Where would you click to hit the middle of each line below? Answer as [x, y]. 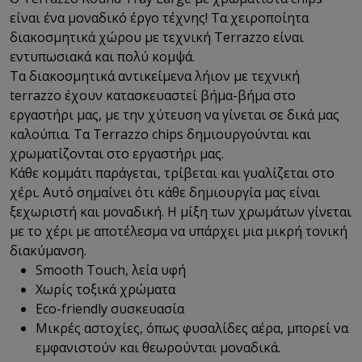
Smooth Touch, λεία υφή [111, 269]
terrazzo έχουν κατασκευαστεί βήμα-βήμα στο [153, 95]
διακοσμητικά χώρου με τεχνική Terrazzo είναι [157, 37]
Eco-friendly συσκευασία [110, 308]
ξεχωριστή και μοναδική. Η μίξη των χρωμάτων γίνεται [181, 211]
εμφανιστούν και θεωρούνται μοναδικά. [158, 347]
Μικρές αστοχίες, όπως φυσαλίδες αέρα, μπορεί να [192, 328]
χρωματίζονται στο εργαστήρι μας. [120, 153]
